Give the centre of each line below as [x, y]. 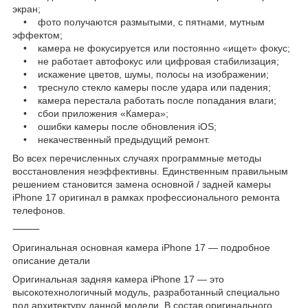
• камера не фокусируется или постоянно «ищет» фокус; [151, 48]
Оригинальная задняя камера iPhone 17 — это [118, 279]
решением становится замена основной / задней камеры [142, 184]
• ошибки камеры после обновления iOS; [114, 126]
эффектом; [37, 35]
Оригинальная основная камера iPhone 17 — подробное [141, 247]
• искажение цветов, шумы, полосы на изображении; [141, 74]
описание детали [51, 260]
